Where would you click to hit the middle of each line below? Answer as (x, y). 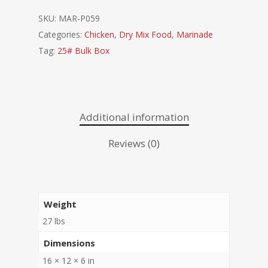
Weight (60, 204)
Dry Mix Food (145, 35)
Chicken (99, 35)
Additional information (134, 117)
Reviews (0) (134, 144)
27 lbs (54, 221)
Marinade (195, 35)
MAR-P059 (79, 19)
